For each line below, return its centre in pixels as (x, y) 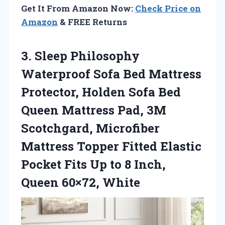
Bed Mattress (161, 74)
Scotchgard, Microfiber (90, 128)
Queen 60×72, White (81, 183)
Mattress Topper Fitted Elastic (111, 146)
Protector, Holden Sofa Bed (101, 92)
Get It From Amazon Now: (78, 9)
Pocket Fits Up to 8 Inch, (93, 164)
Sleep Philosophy (87, 56)
